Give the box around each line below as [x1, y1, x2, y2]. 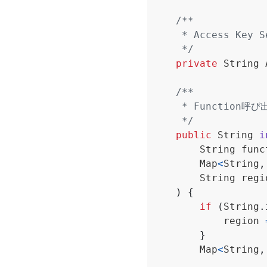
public [176, 129, 212, 141]
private [176, 57, 218, 69]
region [223, 215, 259, 226]
